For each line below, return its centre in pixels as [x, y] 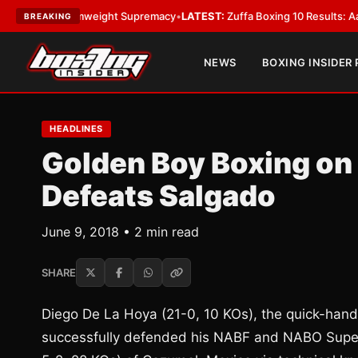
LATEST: [162, 16]
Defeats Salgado [159, 196]
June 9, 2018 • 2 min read [120, 232]
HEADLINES [76, 129]
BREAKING [48, 16]
